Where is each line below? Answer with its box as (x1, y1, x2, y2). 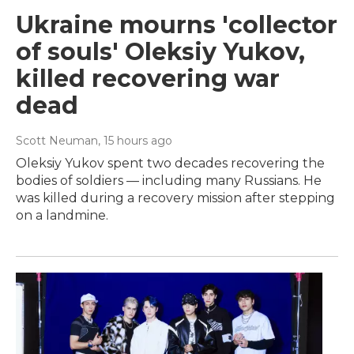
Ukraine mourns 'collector (16, 9, 337, 40)
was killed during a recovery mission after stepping (16, 190, 335, 205)
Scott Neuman (16, 133, 98, 148)
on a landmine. (16, 207, 108, 223)
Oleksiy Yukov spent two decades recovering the (16, 155, 325, 171)
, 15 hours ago (98, 133, 172, 148)
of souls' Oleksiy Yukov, (16, 36, 305, 66)
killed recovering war (16, 63, 280, 93)
